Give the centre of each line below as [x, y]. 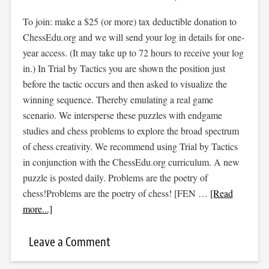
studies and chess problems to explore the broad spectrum [131, 131]
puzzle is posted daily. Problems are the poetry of [115, 177]
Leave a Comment [69, 242]
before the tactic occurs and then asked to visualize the [125, 84]
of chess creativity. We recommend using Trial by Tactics [130, 146]
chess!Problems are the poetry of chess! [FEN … [116, 193]
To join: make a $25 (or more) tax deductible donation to [129, 21]
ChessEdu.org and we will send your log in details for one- [133, 37]
